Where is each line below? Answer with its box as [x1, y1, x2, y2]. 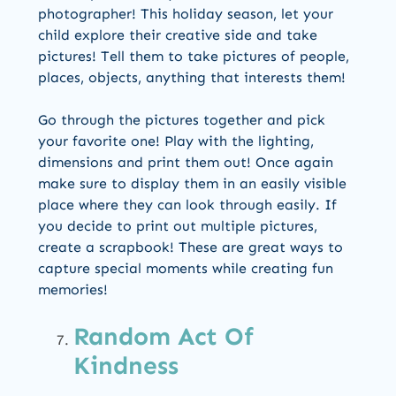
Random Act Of [73, 322, 254, 352]
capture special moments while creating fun [38, 260, 333, 278]
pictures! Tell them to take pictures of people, [38, 48, 349, 65]
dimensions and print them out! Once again [38, 154, 333, 171]
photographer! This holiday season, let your [38, 5, 333, 23]
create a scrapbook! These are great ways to [38, 239, 343, 256]
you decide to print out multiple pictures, [38, 217, 317, 235]
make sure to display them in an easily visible [38, 175, 346, 193]
